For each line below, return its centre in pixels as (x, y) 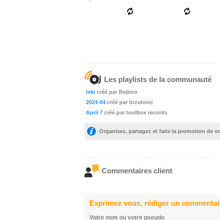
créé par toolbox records (136, 112)
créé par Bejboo (117, 92)
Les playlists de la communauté (158, 79)
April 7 (94, 112)
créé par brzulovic (130, 102)
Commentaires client (137, 171)
